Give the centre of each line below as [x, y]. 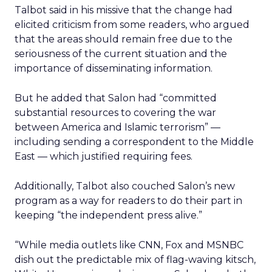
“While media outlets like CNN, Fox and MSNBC [129, 245]
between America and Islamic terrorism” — [117, 127]
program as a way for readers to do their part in [128, 201]
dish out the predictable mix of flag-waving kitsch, [135, 260]
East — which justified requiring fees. [104, 156]
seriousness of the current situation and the [121, 54]
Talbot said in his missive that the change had [124, 10]
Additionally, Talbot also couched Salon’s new [125, 186]
